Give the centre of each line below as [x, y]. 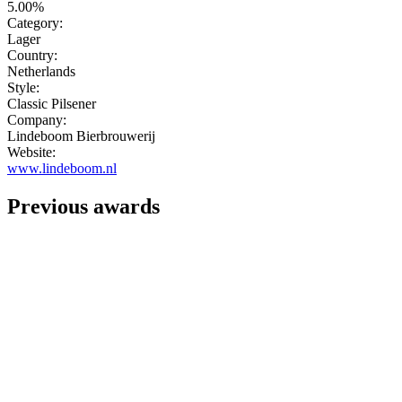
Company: [37, 120]
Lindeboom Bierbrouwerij [81, 136]
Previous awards [83, 207]
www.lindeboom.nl [62, 169]
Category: [35, 23]
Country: [32, 56]
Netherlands [41, 72]
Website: [31, 153]
